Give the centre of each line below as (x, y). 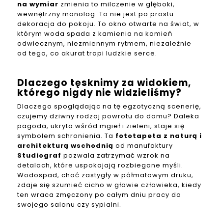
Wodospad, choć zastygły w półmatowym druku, (105, 175)
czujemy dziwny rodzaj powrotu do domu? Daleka (108, 116)
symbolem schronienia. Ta (66, 136)
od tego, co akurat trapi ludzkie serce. (87, 54)
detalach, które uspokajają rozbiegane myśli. (100, 165)
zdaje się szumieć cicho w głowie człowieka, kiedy (109, 185)
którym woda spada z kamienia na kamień (95, 34)
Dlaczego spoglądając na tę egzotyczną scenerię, (109, 107)
